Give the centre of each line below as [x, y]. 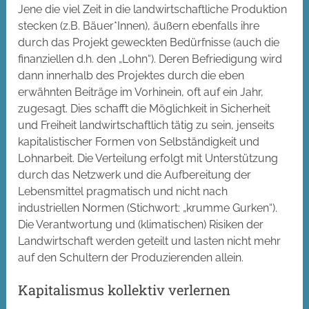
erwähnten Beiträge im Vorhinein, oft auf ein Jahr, [141, 92]
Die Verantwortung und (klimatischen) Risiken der [141, 225]
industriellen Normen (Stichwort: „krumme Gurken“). [148, 208]
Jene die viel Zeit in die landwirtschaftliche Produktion [153, 10]
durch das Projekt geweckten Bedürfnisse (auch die [149, 43]
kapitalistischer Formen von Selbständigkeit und [139, 142]
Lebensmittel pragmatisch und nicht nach [123, 192]
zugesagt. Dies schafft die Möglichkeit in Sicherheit [144, 109]
